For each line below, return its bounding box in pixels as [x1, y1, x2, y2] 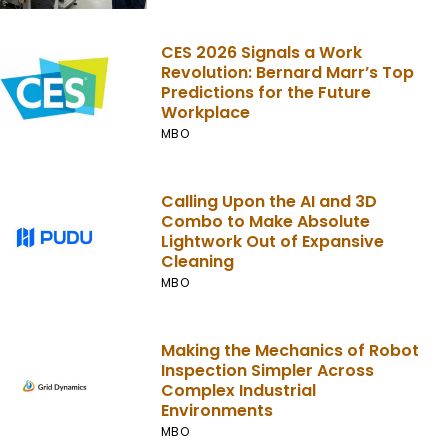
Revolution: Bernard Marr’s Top [160, 61, 414, 85]
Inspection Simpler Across [160, 358, 374, 382]
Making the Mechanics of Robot [160, 338, 419, 362]
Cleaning [160, 249, 234, 273]
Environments [160, 398, 273, 422]
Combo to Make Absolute [160, 209, 370, 233]
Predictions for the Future [160, 81, 371, 105]
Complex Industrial [160, 378, 316, 402]
